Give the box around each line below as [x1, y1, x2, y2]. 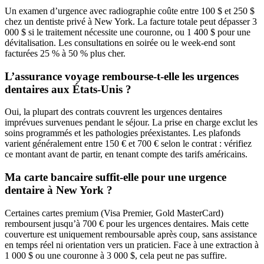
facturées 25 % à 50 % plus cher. [5, 48, 126, 58]
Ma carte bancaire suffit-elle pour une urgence [5, 170, 226, 183]
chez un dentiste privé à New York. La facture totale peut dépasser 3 [5, 16, 257, 27]
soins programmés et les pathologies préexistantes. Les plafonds [5, 128, 240, 138]
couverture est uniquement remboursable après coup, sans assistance [5, 229, 257, 239]
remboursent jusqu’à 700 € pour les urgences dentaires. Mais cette [5, 218, 249, 229]
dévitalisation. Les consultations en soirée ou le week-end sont [5, 37, 235, 48]
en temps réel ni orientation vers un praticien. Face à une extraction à [5, 239, 259, 250]
